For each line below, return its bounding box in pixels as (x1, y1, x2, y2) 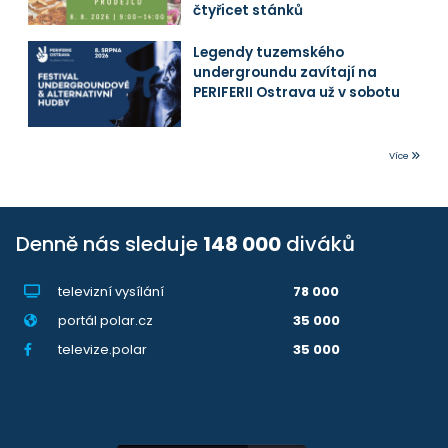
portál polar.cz (57, 311, 153, 331)
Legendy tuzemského (193, 43, 345, 63)
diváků (281, 230, 355, 259)
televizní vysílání (57, 282, 164, 302)
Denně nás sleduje (16, 230, 203, 259)
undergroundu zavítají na (193, 63, 378, 83)
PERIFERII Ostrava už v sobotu (193, 83, 401, 103)
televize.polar (57, 340, 147, 360)
